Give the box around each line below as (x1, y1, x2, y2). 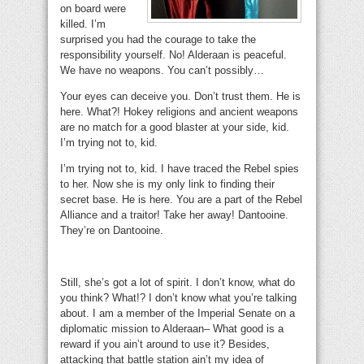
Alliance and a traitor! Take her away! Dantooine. (60, 209, 288, 222)
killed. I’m (60, 18, 106, 31)
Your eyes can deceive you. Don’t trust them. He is (60, 90, 301, 103)
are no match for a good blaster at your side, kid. (60, 121, 289, 134)
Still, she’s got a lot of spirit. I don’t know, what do (60, 276, 295, 289)
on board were (60, 2, 126, 15)
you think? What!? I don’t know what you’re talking (60, 292, 297, 305)
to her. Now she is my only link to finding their (60, 178, 275, 191)
